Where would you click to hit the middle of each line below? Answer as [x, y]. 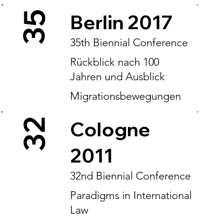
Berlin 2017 [121, 22]
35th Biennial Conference [129, 43]
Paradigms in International [131, 195]
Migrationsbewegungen [125, 96]
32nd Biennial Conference [130, 176]
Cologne [110, 129]
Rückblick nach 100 [114, 62]
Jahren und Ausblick [117, 77]
